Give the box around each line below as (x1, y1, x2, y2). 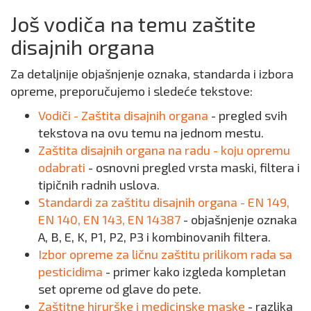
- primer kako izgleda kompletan (106, 264, 286, 280)
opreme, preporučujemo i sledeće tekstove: (10, 83, 253, 99)
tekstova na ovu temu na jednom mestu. (38, 125, 264, 141)
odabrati (38, 160, 88, 176)
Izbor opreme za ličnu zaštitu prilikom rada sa (38, 246, 292, 262)
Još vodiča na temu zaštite (10, 11, 256, 37)
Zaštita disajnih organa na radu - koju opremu (38, 142, 290, 158)
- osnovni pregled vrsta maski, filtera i (88, 160, 300, 176)
